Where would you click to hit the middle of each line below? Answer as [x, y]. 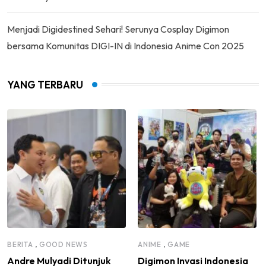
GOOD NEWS [64, 244]
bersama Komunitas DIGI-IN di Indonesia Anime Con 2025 [126, 45]
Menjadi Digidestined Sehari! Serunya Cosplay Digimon [118, 29]
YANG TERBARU [45, 84]
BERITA [20, 244]
